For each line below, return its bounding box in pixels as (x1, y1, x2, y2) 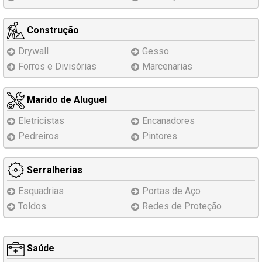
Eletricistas (18, 115, 64, 127)
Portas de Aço (142, 185, 201, 196)
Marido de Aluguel (25, 94, 107, 106)
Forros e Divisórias (18, 60, 96, 72)
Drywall (18, 45, 49, 57)
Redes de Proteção (142, 200, 222, 212)
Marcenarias (142, 60, 192, 72)
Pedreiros (18, 130, 59, 142)
